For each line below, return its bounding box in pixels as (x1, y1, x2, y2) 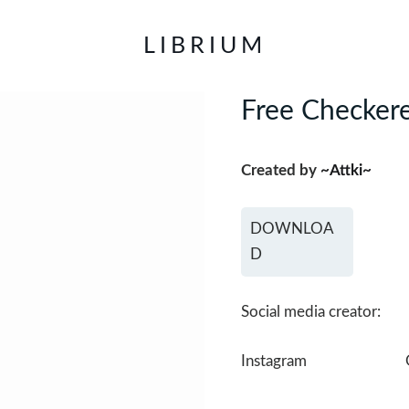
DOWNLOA (250, 220, 334, 236)
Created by (241, 163, 320, 178)
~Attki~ (320, 163, 372, 178)
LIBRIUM (142, 34, 267, 58)
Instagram (241, 352, 307, 369)
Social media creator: (241, 304, 381, 320)
